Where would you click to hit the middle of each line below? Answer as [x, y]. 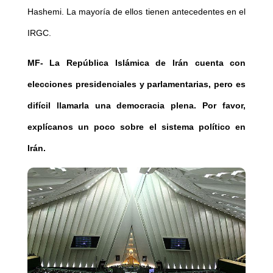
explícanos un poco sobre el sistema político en [136, 126]
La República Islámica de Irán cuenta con [144, 62]
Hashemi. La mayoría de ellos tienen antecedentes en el [136, 11]
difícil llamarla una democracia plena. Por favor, [136, 105]
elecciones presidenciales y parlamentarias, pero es [136, 84]
